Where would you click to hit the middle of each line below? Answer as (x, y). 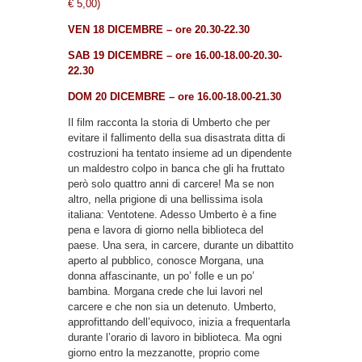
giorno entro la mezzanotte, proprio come (164, 352)
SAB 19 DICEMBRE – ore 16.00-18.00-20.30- (175, 55)
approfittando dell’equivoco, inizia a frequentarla (179, 322)
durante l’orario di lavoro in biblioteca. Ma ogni (175, 337)
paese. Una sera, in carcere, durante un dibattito (181, 245)
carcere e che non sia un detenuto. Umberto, (172, 306)
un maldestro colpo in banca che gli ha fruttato (176, 168)
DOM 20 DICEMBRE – (123, 96)
